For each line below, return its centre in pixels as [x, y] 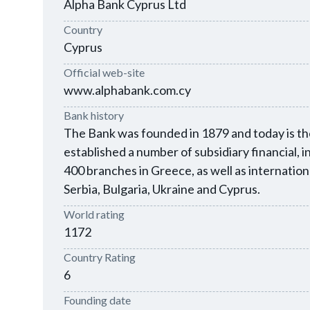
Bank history [94, 115]
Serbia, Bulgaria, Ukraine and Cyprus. [162, 189]
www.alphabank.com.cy [127, 90]
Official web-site [104, 72]
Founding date [97, 300]
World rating [94, 214]
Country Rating [100, 257]
